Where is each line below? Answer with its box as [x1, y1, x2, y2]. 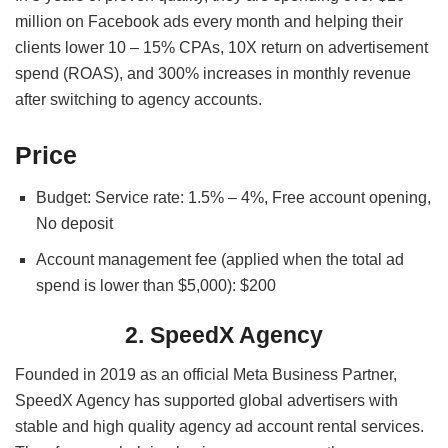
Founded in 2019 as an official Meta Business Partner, [15, 366, 397, 384]
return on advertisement [257, 38, 428, 56]
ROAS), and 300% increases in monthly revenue [68, 64, 411, 82]
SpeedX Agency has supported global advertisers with [15, 392, 398, 410]
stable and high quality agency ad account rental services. [15, 418, 424, 436]
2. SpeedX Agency [125, 321, 323, 348]
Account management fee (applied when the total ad [35, 250, 404, 268]
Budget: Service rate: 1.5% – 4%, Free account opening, [35, 189, 431, 207]
